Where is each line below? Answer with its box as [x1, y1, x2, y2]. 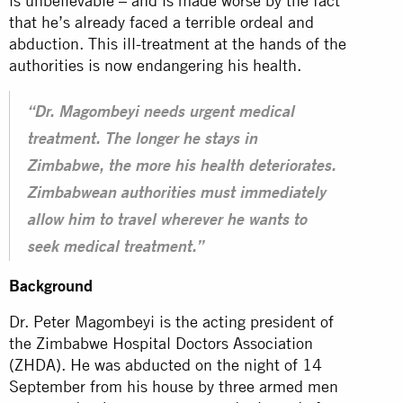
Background [9, 275, 93, 295]
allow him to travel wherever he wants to [27, 212, 307, 229]
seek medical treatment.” [27, 239, 203, 256]
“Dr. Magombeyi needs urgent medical [27, 104, 294, 121]
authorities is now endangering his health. [9, 55, 306, 75]
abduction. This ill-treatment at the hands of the [9, 33, 346, 53]
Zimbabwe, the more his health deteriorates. [27, 158, 336, 175]
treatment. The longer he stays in [27, 131, 257, 148]
